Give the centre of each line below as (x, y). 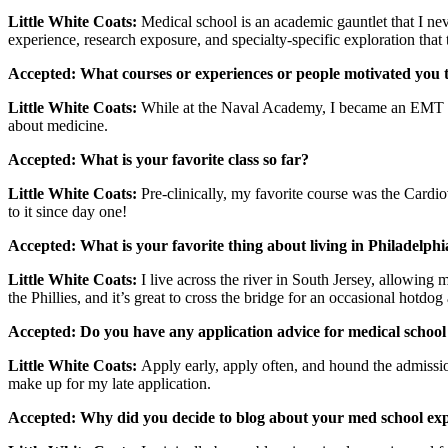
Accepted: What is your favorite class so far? (158, 160)
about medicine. (58, 126)
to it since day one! (67, 212)
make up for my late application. (109, 384)
